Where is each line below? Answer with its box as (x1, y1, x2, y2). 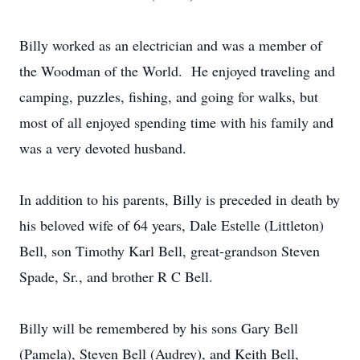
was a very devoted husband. (19, 138, 186, 157)
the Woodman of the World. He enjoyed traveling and (19, 61, 335, 80)
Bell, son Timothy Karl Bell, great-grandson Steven (19, 241, 320, 260)
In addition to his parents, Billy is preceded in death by (19, 190, 340, 209)
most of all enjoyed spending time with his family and (19, 112, 333, 132)
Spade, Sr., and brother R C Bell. (19, 267, 213, 286)
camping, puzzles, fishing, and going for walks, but (19, 87, 318, 106)
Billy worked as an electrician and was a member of (19, 35, 322, 55)
